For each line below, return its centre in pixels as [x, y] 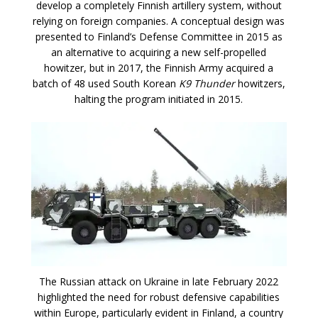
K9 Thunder [207, 84]
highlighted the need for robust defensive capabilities [159, 297]
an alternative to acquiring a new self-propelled [159, 53]
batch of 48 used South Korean [105, 84]
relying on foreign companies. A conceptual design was [159, 21]
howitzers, [260, 84]
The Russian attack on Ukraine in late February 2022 [159, 281]
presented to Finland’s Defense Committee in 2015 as [159, 37]
